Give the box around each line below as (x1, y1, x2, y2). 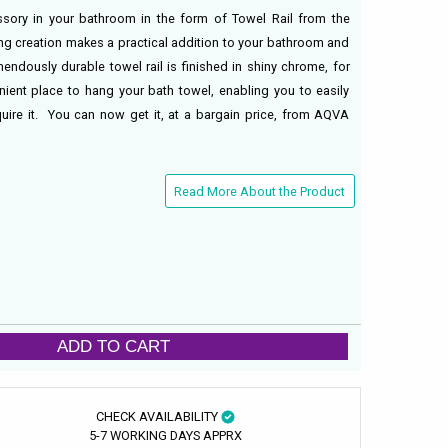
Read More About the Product (174, 183, 346, 199)
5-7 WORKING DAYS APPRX (88, 427, 242, 443)
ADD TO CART (57, 336, 171, 357)
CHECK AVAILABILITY (95, 408, 221, 424)
